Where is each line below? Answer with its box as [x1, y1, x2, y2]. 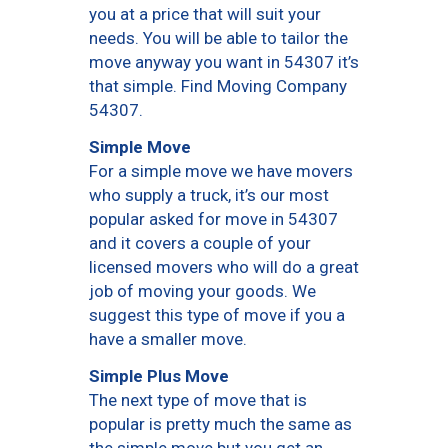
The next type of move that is [89, 390, 307, 411]
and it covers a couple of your [89, 233, 311, 254]
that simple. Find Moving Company [89, 76, 347, 97]
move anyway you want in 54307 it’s [89, 52, 359, 73]
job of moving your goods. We [89, 281, 316, 302]
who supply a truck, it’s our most [89, 185, 329, 206]
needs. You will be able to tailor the [89, 28, 348, 49]
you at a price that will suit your [89, 4, 321, 25]
